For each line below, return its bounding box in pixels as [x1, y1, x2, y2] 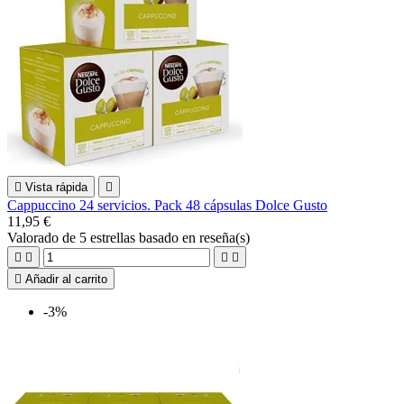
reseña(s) [199, 229, 250, 245]
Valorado [7, 229, 62, 245]
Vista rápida [25, 179, 87, 194]
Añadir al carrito [25, 271, 107, 286]
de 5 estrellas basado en [62, 229, 199, 245]
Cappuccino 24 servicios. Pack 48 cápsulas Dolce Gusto [7, 197, 327, 213]
